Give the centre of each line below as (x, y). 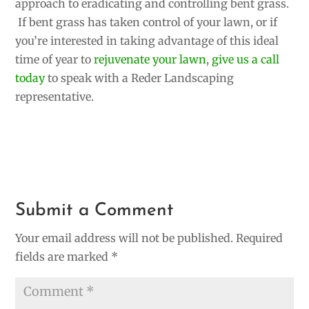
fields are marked (63, 257)
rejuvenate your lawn (150, 59)
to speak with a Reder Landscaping (140, 78)
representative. (55, 97)
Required (260, 238)
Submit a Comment (95, 211)
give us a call (245, 59)
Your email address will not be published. (124, 238)
